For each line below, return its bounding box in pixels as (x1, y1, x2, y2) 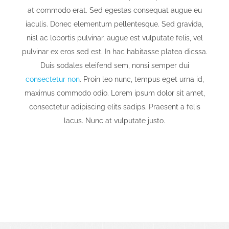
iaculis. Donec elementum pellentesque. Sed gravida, (26, 20, 203, 29)
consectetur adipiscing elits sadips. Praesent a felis (29, 103, 200, 111)
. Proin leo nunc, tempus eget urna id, (79, 75, 204, 84)
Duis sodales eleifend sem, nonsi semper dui (40, 61, 189, 70)
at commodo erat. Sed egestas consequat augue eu (27, 6, 202, 15)
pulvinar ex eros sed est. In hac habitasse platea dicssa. (21, 48, 208, 56)
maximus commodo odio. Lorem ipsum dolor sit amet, (24, 89, 205, 98)
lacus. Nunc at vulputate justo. (64, 117, 165, 125)
